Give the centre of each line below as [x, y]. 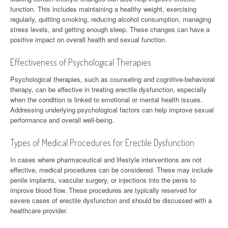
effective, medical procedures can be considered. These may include [111, 169]
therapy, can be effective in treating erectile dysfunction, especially [108, 89]
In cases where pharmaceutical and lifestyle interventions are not [106, 159]
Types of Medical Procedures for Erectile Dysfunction [102, 142]
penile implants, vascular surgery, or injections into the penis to [103, 180]
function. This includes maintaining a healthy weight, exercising [103, 9]
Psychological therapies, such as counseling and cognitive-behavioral [112, 79]
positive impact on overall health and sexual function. [89, 39]
